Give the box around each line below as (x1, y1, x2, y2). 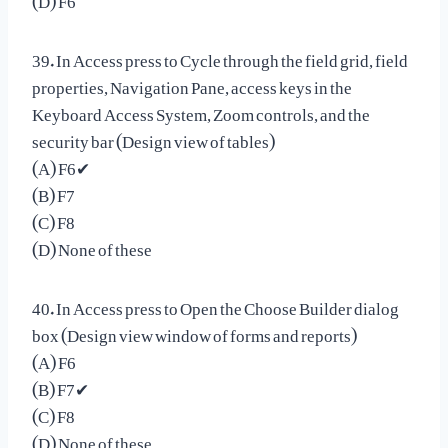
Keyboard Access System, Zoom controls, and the (32, 88, 370, 131)
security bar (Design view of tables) (32, 115, 275, 158)
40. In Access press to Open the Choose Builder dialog (32, 282, 399, 325)
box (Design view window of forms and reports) (32, 309, 357, 352)
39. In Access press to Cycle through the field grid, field (32, 34, 408, 77)
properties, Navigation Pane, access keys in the (32, 61, 352, 104)
